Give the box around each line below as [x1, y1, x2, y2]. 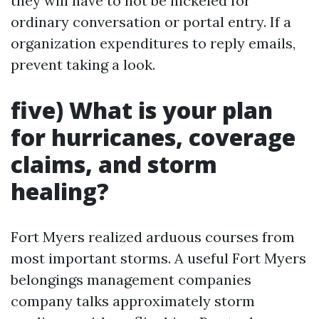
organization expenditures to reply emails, [11, 34, 296, 52]
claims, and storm [11, 149, 217, 179]
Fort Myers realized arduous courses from [11, 228, 295, 246]
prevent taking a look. [11, 56, 155, 73]
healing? [11, 176, 109, 206]
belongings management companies [11, 271, 251, 288]
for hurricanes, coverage [11, 122, 296, 152]
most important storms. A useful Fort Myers [11, 249, 306, 267]
